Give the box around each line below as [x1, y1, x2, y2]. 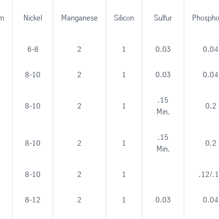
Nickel [23, 13, 42, 22]
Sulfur [154, 13, 172, 22]
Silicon [114, 13, 134, 22]
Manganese [61, 13, 98, 22]
